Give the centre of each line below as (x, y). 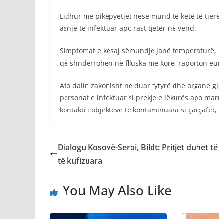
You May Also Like (117, 190)
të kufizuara (80, 161)
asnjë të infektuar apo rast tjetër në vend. (128, 28)
